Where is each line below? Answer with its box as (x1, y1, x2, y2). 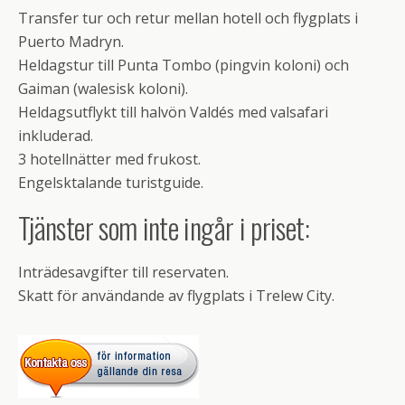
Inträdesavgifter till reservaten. (18, 262, 229, 282)
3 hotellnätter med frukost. (18, 149, 201, 169)
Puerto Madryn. (18, 32, 124, 52)
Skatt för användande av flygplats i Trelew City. (18, 286, 334, 306)
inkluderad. (18, 126, 93, 146)
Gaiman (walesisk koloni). (18, 79, 188, 99)
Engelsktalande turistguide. (18, 173, 203, 193)
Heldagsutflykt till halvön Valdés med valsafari (18, 102, 328, 122)
